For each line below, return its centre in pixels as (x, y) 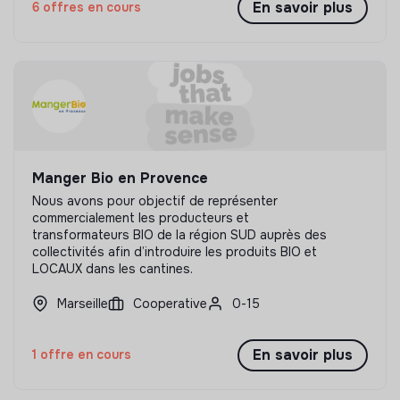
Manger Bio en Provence (120, 178)
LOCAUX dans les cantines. (112, 268)
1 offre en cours (82, 355)
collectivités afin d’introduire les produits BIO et (175, 251)
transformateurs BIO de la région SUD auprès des (179, 234)
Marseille (83, 303)
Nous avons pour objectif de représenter (155, 200)
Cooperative (170, 303)
